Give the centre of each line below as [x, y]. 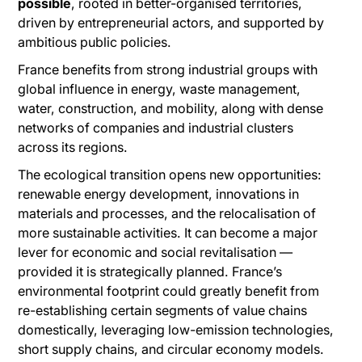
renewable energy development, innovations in [159, 194]
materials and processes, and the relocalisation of [167, 213]
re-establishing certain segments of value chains [163, 310]
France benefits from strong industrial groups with [168, 69]
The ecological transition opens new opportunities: [170, 174]
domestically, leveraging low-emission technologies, [176, 329]
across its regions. [73, 147]
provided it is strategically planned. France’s [150, 271]
